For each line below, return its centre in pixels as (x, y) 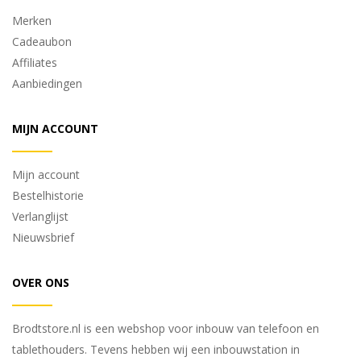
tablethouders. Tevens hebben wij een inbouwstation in (156, 349)
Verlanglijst (40, 216)
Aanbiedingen (47, 83)
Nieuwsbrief (43, 237)
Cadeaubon (42, 41)
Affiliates (35, 62)
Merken (32, 20)
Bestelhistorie (48, 195)
